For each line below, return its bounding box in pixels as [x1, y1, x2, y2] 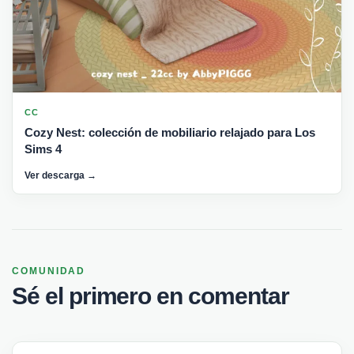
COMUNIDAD [12, 265, 86, 277]
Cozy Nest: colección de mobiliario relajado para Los [24, 126, 315, 140]
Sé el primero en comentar [12, 283, 289, 310]
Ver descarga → [24, 170, 96, 182]
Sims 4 [24, 142, 62, 156]
